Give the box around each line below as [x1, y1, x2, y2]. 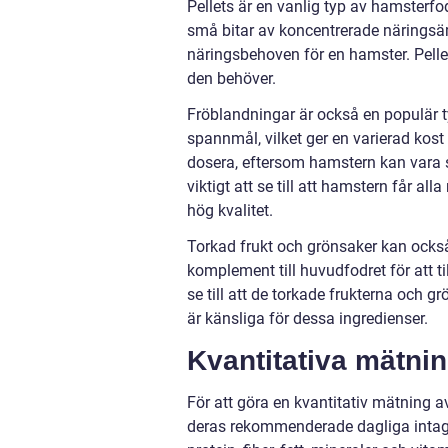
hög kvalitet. [187, 201, 273, 221]
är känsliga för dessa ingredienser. [187, 309, 428, 329]
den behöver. [187, 69, 276, 89]
